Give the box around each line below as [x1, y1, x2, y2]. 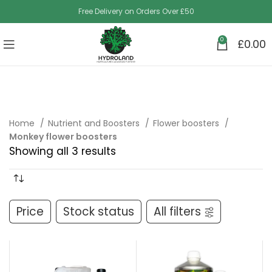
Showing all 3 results [9, 144, 116, 158]
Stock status [63, 203, 134, 220]
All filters [154, 203, 201, 220]
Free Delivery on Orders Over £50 [78, 6, 194, 16]
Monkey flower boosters [9, 131, 117, 143]
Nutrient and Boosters [48, 117, 142, 129]
